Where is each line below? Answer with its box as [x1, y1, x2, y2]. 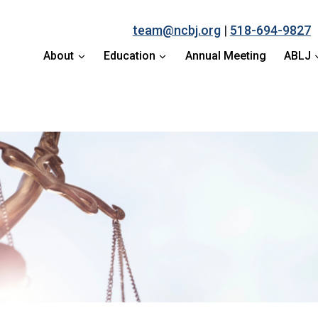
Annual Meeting [185, 48, 266, 62]
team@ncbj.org [132, 23, 221, 38]
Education [104, 48, 156, 62]
